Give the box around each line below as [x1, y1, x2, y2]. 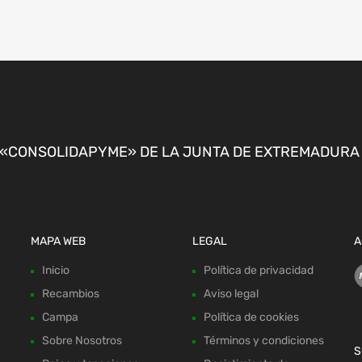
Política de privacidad [203, 263, 314, 278]
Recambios [42, 287, 100, 301]
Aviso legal [203, 287, 259, 301]
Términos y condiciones [203, 334, 324, 348]
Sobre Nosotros [42, 334, 123, 348]
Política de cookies [203, 310, 299, 325]
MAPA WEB [31, 234, 86, 249]
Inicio [42, 263, 70, 278]
